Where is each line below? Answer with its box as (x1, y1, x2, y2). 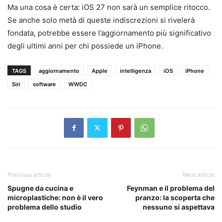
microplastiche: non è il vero (7, 193, 103, 202)
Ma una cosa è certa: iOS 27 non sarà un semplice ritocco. (7, 2, 210, 12)
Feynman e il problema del (127, 183, 215, 192)
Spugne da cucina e (7, 183, 73, 192)
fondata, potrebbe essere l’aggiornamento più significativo (7, 28, 211, 38)
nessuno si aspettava (143, 202, 215, 211)
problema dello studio (7, 202, 82, 211)
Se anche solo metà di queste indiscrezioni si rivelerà (7, 15, 195, 25)
